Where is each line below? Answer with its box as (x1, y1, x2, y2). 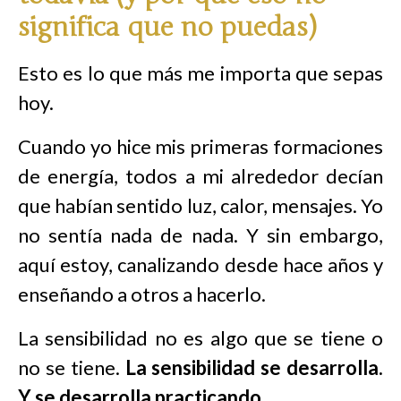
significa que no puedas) (18, 11, 316, 44)
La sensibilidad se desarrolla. (124, 355, 383, 380)
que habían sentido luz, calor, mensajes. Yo (18, 193, 383, 218)
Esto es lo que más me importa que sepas (18, 61, 383, 85)
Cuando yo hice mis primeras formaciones (18, 134, 383, 158)
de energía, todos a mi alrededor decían (18, 164, 383, 188)
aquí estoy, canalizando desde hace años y (18, 252, 383, 277)
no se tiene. (18, 355, 125, 380)
